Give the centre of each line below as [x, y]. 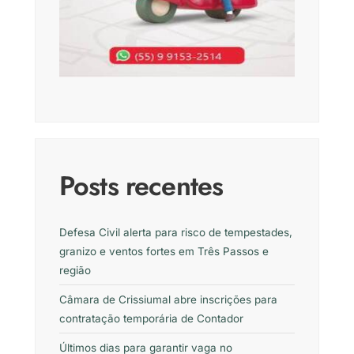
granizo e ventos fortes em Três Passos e [164, 251]
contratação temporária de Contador [151, 318]
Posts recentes [141, 186]
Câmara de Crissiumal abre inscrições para [168, 299]
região [75, 270]
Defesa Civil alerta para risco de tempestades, [176, 232]
